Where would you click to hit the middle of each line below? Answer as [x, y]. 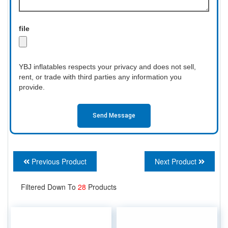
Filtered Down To [49, 187]
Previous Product [58, 161]
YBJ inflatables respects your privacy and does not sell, [107, 66]
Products [102, 187]
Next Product [177, 161]
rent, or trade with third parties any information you [100, 77]
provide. [32, 87]
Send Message [114, 116]
